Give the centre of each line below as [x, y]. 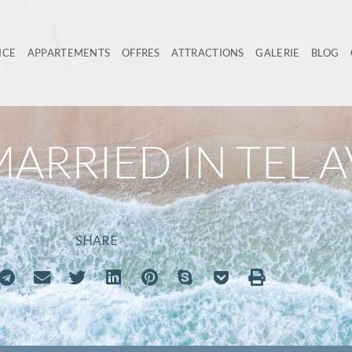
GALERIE [278, 53]
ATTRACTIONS [208, 53]
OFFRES [141, 53]
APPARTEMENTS [69, 53]
